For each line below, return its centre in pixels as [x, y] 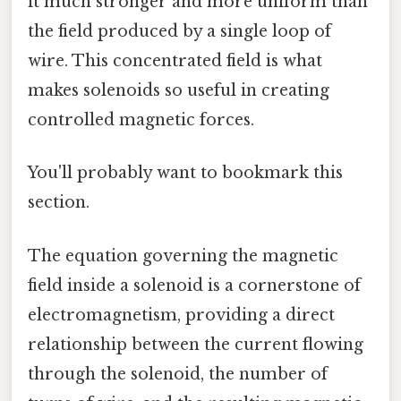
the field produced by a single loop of [179, 32]
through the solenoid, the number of [178, 374]
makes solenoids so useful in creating [179, 91]
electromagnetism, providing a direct [181, 315]
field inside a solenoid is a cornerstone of [194, 285]
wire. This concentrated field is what [175, 61]
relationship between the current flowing [196, 344]
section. [59, 203]
